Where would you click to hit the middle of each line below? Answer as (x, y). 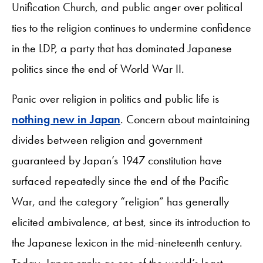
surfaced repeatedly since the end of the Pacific (120, 181)
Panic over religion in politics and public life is (115, 98)
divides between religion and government (107, 139)
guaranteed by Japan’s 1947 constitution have (117, 160)
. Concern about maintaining (185, 119)
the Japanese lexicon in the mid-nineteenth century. (127, 242)
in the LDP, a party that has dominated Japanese (122, 48)
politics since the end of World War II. (98, 68)
